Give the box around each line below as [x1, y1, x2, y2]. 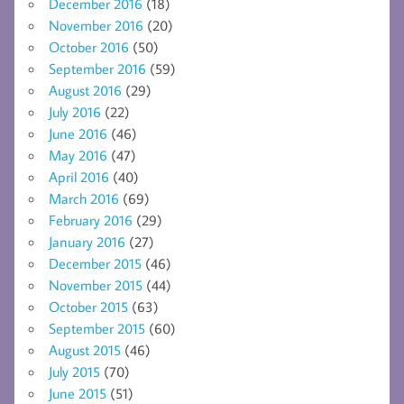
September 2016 [49, 60, 146, 78]
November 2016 [49, 16, 143, 35]
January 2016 [49, 233, 125, 252]
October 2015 [49, 298, 128, 317]
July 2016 [49, 103, 101, 122]
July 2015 [49, 363, 100, 381]
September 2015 [49, 319, 145, 338]
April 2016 [49, 168, 109, 187]
